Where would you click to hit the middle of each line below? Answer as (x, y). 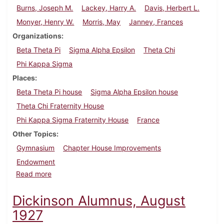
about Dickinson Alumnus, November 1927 (120, 173)
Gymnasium (36, 148)
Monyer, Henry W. (45, 22)
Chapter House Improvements (112, 148)
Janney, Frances (156, 22)
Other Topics (34, 134)
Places (24, 78)
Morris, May (102, 22)
